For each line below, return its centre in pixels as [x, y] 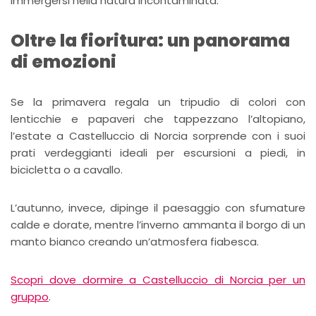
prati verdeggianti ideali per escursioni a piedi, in [158, 153]
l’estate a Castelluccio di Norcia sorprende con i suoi [158, 136]
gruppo [30, 297]
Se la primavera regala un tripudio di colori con [158, 102]
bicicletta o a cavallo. [67, 170]
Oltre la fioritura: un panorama [150, 41]
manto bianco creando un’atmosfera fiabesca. [135, 242]
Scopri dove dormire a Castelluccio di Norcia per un [158, 280]
